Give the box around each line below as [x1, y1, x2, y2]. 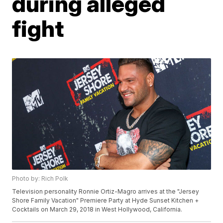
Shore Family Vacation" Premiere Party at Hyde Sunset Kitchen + [12, 197, 199, 205]
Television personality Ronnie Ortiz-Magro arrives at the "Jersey [12, 188, 200, 196]
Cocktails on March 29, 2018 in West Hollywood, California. [12, 206, 183, 214]
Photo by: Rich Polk [12, 175, 69, 183]
